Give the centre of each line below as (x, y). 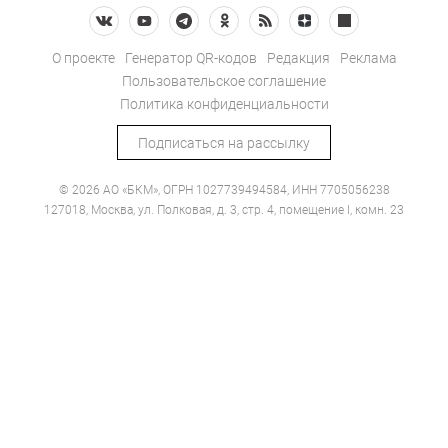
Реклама (368, 57)
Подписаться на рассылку (224, 142)
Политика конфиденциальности (224, 103)
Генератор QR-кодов (190, 57)
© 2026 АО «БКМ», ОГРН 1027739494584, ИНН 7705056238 (224, 189)
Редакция (298, 57)
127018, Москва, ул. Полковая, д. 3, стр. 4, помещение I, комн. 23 (224, 209)
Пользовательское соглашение (224, 80)
